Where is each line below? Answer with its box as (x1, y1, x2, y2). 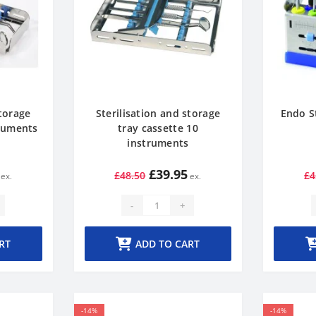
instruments (127, 136, 189, 150)
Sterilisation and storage (95, 107, 221, 120)
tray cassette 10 (118, 121, 198, 135)
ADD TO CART (135, 237, 200, 250)
